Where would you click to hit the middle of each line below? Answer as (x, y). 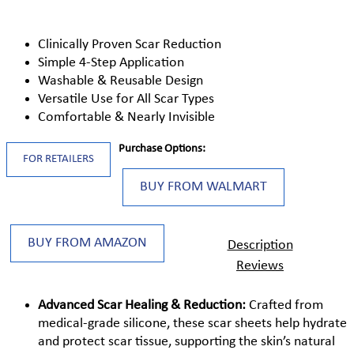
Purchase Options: (162, 149)
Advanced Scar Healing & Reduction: (143, 306)
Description (260, 245)
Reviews (260, 266)
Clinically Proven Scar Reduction (130, 45)
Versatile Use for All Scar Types (126, 100)
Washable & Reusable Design (121, 81)
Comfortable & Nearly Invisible (126, 118)
